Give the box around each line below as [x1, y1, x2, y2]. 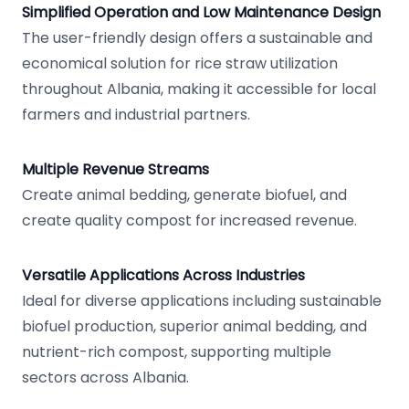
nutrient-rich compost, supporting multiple [22, 341, 331, 362]
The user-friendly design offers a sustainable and [22, 27, 372, 48]
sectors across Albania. [22, 367, 189, 388]
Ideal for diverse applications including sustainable [22, 290, 382, 311]
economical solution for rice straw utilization [22, 53, 338, 74]
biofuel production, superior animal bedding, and [22, 316, 367, 337]
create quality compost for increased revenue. [22, 210, 357, 231]
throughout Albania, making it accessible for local [22, 79, 376, 100]
